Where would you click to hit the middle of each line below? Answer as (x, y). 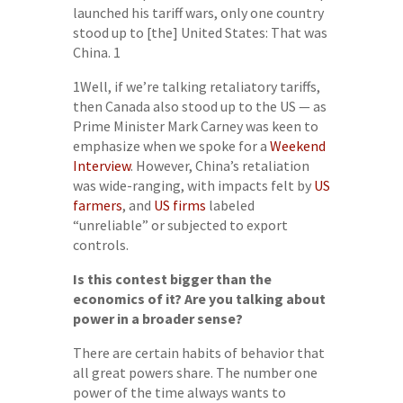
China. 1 (96, 52)
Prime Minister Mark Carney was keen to (195, 126)
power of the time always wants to (179, 392)
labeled (230, 205)
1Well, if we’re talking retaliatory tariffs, (196, 86)
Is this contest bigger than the (172, 279)
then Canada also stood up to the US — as (199, 106)
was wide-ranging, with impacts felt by (193, 185)
